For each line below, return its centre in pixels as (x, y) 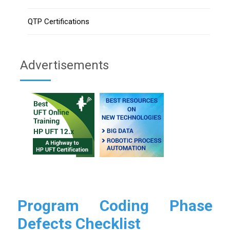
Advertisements (64, 65)
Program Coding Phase (115, 205)
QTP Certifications (59, 21)
